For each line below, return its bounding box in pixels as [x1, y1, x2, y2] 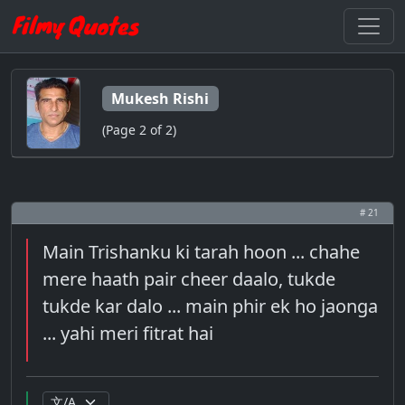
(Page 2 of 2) [102, 120, 176, 138]
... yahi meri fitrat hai [42, 321, 213, 345]
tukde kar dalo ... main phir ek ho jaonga [42, 294, 378, 318]
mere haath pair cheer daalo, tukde [42, 267, 335, 291]
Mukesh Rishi [111, 89, 210, 108]
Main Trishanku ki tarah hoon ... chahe [42, 240, 360, 264]
